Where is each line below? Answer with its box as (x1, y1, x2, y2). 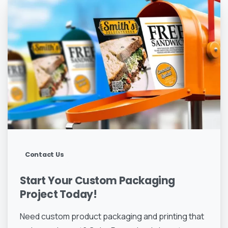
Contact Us (25, 150, 64, 159)
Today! (59, 187, 97, 202)
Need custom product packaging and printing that (20, 210, 204, 222)
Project (20, 187, 58, 202)
